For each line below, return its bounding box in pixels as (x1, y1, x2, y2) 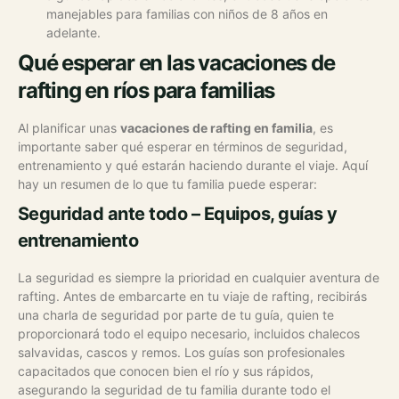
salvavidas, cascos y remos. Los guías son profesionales (18, 344, 345, 360)
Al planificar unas (18, 119, 120, 135)
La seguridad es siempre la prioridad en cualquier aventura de (18, 269, 379, 285)
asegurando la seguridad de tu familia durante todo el (18, 381, 330, 397)
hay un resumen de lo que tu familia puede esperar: (18, 175, 317, 191)
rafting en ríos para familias (18, 77, 275, 103)
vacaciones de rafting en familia (120, 119, 313, 135)
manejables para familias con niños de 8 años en (46, 5, 328, 21)
